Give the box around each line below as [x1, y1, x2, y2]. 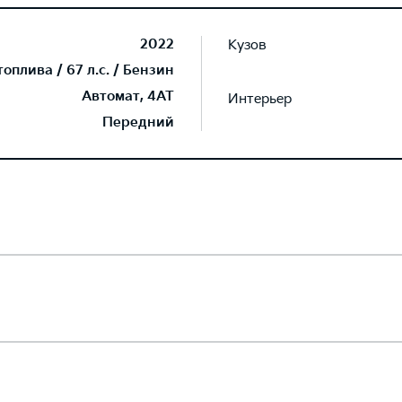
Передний [102, 114, 174, 131]
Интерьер [228, 90, 292, 108]
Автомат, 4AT [82, 88, 174, 105]
